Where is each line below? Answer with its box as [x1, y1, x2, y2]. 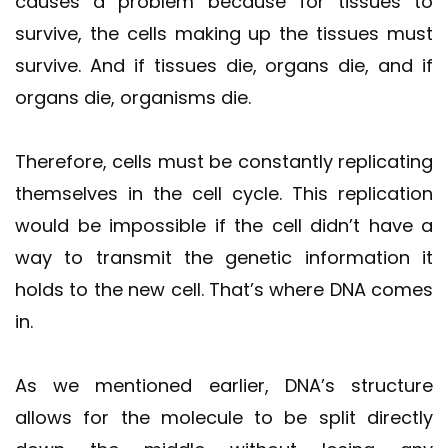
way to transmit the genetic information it [15, 244, 433, 270]
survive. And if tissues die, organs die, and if [15, 52, 433, 78]
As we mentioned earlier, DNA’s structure [15, 372, 433, 398]
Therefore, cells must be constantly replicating [15, 148, 433, 174]
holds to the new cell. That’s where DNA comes [15, 276, 433, 302]
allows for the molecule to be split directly [15, 404, 433, 430]
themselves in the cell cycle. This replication [15, 180, 433, 206]
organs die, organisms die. [15, 84, 251, 110]
